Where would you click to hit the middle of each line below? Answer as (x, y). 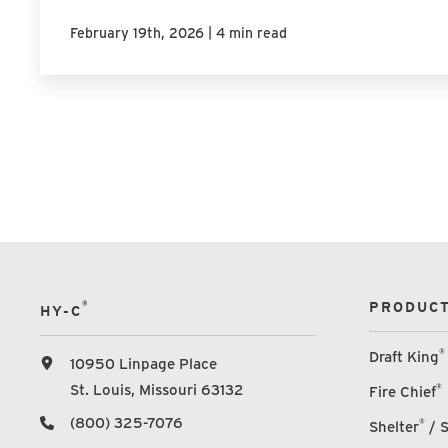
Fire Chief (402, 391)
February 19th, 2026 (136, 33)
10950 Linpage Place (143, 363)
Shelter (394, 426)
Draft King (404, 356)
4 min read (251, 33)
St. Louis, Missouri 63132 (156, 389)
